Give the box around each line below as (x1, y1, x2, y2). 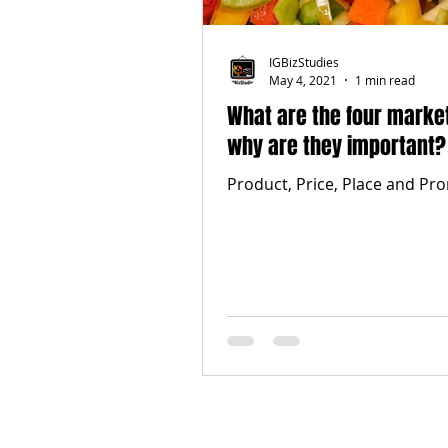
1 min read (355, 71, 415, 88)
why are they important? (227, 129, 446, 162)
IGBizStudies (269, 54, 339, 71)
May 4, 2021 (269, 71, 337, 88)
